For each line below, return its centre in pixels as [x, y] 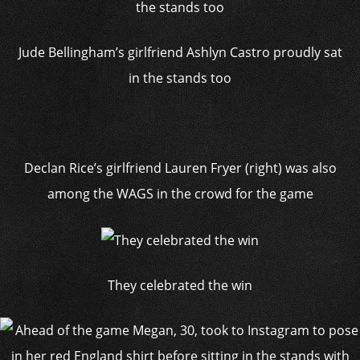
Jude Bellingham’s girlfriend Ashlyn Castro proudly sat [180, 52]
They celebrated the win [180, 285]
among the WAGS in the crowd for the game [180, 194]
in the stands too [180, 78]
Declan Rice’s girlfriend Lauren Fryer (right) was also [180, 168]
